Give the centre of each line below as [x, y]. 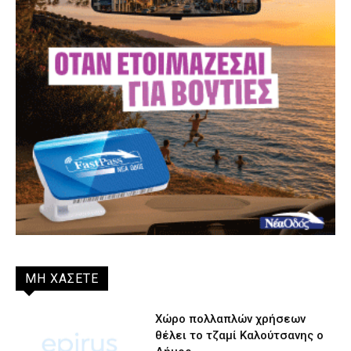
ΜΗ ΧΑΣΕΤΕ [62, 278]
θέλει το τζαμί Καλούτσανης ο [240, 335]
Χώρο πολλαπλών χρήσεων [231, 318]
